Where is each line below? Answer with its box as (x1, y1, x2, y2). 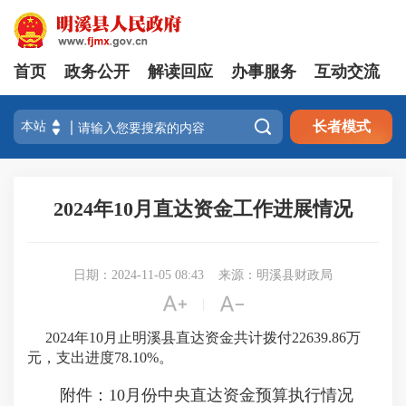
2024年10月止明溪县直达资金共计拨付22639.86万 (31, 330, 361, 345)
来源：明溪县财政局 (218, 268, 333, 282)
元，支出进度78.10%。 (27, 350, 173, 365)
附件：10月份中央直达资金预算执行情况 (27, 386, 358, 404)
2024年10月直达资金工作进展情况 (53, 198, 353, 220)
